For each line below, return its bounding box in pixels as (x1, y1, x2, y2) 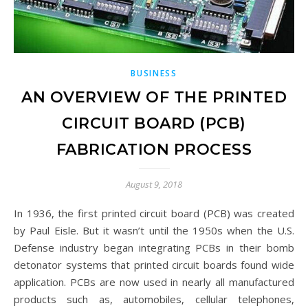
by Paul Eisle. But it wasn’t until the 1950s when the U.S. (14, 223, 294, 237)
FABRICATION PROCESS (56, 140, 252, 159)
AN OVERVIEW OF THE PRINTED (21, 87, 287, 107)
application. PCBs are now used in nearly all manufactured (14, 274, 294, 289)
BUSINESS (131, 67, 177, 79)
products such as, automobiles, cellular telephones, (14, 291, 294, 306)
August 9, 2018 (126, 177, 182, 190)
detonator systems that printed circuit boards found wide (14, 257, 294, 272)
